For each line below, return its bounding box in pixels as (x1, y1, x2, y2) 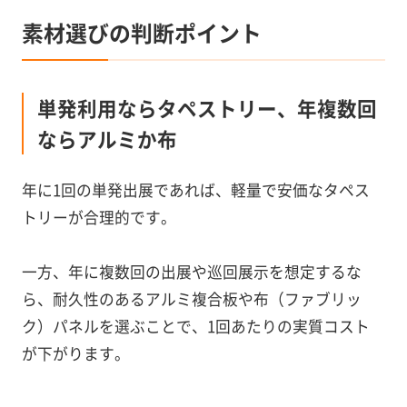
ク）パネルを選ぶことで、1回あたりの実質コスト (21, 315, 370, 338)
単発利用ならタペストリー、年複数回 (36, 94, 377, 123)
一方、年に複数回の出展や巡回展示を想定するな (21, 261, 362, 283)
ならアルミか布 (36, 124, 177, 154)
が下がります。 (21, 342, 130, 365)
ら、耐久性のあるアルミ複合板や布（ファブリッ (21, 288, 362, 311)
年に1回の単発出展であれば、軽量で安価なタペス (21, 179, 370, 202)
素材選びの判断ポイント (21, 15, 262, 48)
